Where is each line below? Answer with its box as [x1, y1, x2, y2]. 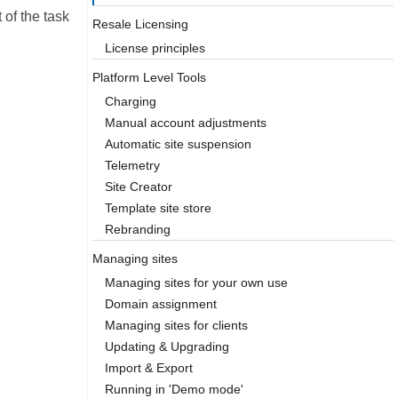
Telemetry [105, 158, 160, 172]
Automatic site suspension [105, 137, 251, 151]
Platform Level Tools [92, 70, 206, 84]
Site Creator [105, 179, 172, 194]
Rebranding [105, 222, 171, 236]
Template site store [105, 201, 211, 215]
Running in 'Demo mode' [105, 382, 243, 396]
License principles [105, 41, 205, 55]
